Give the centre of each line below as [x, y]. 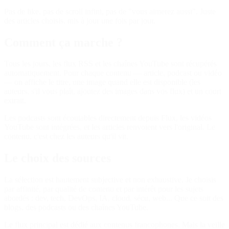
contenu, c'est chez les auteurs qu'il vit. [66, 136]
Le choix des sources [58, 158]
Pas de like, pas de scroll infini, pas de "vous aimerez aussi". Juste [110, 11]
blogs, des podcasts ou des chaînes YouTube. [76, 208]
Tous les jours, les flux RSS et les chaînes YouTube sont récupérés [110, 64]
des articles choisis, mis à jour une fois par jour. [80, 20]
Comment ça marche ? [63, 42]
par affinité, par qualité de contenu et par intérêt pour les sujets [104, 189]
